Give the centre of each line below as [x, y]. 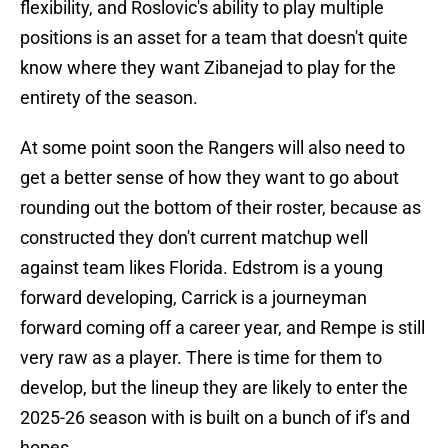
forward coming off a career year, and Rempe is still [222, 328]
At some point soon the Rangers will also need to [212, 148]
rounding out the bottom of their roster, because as [220, 208]
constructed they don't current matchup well [194, 238]
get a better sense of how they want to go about [209, 178]
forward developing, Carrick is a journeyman [193, 298]
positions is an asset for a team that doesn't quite [214, 38]
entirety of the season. [109, 98]
